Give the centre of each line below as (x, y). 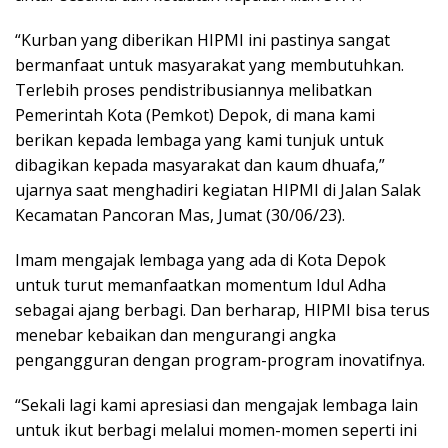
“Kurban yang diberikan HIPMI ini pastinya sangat (202, 40)
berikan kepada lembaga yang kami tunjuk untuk (199, 140)
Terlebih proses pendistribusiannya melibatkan (193, 90)
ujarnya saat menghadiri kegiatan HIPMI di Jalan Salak (218, 190)
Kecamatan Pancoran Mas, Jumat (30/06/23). (180, 215)
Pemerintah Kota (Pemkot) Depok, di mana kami (195, 115)
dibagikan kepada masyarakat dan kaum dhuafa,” (200, 165)
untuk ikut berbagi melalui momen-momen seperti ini (216, 430)
